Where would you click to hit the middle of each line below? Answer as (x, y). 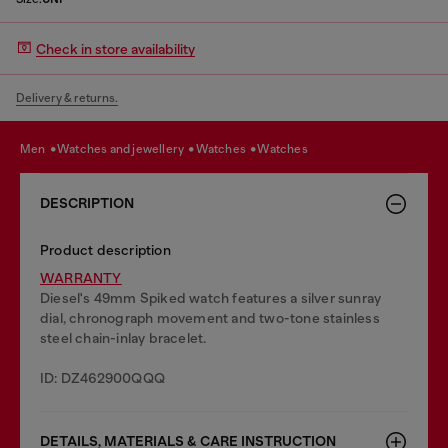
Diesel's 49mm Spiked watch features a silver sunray (211, 298)
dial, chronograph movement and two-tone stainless (210, 318)
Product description (105, 250)
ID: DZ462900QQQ (102, 378)
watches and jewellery (128, 148)
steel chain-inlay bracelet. (123, 338)
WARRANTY (81, 278)
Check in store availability (115, 48)
